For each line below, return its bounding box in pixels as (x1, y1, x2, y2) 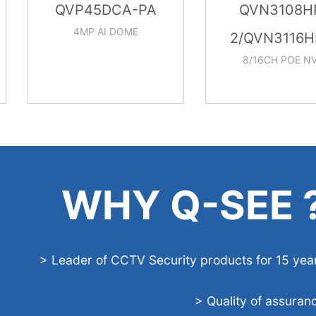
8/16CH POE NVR (226, 54, 308, 66)
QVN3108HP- (222, 1, 311, 18)
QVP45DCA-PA (38, 1, 140, 18)
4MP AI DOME (56, 25, 121, 37)
